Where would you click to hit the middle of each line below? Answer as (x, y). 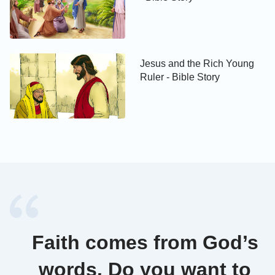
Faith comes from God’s (145, 243)
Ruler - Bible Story (180, 77)
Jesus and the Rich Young (197, 64)
